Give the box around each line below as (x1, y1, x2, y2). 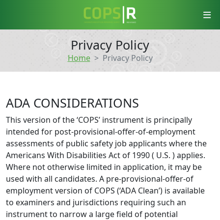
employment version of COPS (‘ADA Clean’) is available (6, 185, 205, 196)
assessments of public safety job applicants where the (6, 138, 207, 149)
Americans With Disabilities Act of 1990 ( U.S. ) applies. (6, 150, 205, 161)
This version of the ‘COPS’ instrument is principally (6, 114, 192, 125)
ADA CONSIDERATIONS (6, 94, 139, 111)
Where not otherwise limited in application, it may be (6, 162, 202, 172)
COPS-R (83, 24, 118, 37)
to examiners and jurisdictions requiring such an (6, 197, 186, 208)
